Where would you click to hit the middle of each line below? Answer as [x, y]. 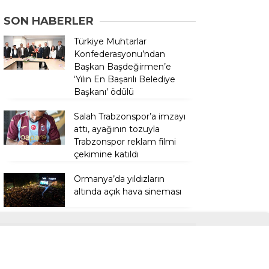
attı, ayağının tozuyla [117, 129]
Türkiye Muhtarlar [110, 41]
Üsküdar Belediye [110, 225]
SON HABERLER [49, 21]
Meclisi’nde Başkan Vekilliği [130, 238]
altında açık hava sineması [128, 191]
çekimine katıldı [106, 154]
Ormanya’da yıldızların [119, 179]
